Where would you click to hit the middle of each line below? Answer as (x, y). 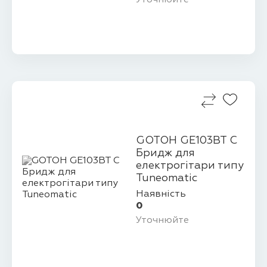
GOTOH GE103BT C (186, 141)
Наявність (161, 194)
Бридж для (165, 153)
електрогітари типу (190, 166)
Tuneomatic (167, 178)
